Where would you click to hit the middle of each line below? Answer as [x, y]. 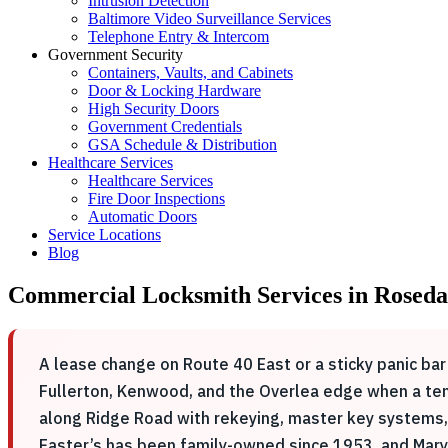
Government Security [115, 54]
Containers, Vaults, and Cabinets [190, 72]
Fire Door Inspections [156, 198]
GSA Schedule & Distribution [182, 144]
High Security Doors [153, 108]
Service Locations [104, 234]
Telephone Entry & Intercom [178, 36]
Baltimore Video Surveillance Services [209, 18]
